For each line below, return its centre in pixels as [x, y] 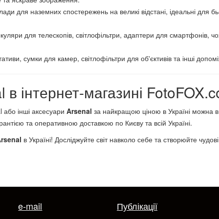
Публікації [137, 206]
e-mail [30, 206]
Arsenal [79, 111]
